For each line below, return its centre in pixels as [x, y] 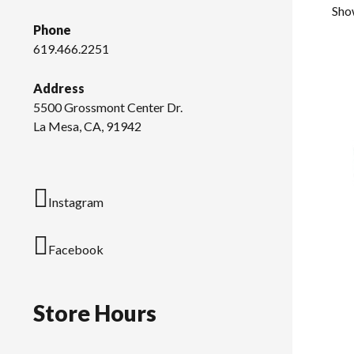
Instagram [76, 202]
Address [59, 88]
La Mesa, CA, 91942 [87, 126]
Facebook [76, 250]
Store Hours [95, 313]
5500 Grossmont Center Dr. [108, 107]
